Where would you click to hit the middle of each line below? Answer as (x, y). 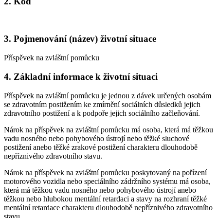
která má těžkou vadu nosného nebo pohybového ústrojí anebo (100, 190)
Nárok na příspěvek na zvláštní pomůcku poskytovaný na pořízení (105, 172)
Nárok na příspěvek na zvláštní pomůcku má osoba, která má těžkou (109, 129)
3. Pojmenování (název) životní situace (80, 39)
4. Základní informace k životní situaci (81, 76)
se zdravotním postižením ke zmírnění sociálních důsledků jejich (102, 104)
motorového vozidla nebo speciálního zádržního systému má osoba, (107, 181)
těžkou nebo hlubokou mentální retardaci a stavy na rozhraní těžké (105, 199)
